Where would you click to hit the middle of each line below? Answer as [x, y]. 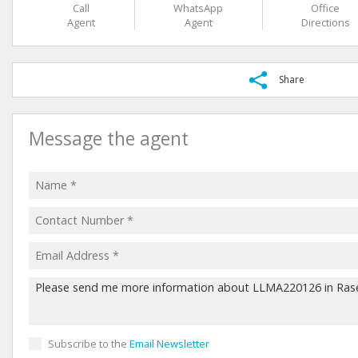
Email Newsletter [169, 343]
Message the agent [109, 138]
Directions [325, 22]
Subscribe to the [89, 343]
